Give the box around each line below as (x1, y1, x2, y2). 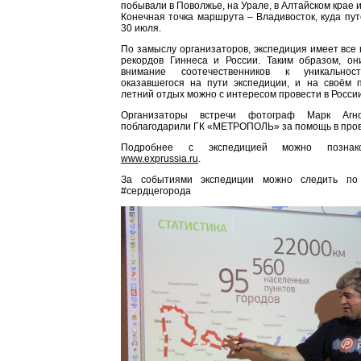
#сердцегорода (121, 185, 191, 197)
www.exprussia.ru (121, 153, 198, 164)
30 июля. (121, 23, 161, 34)
